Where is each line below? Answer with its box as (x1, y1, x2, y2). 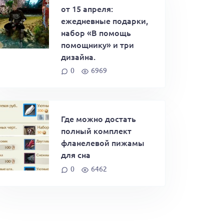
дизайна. (61, 50, 95, 62)
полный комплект (61, 125, 131, 136)
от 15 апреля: (61, 2, 113, 14)
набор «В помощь (61, 26, 131, 38)
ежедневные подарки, (61, 14, 148, 26)
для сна (61, 149, 90, 160)
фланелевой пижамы (61, 137, 144, 148)
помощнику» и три (61, 38, 134, 50)
